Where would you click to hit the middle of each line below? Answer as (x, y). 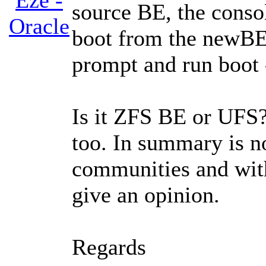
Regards (109, 247)
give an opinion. (146, 195)
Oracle (39, 26)
